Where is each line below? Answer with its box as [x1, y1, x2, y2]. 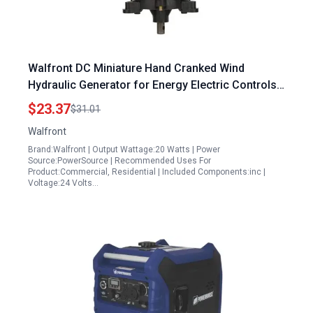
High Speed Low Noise [28, 95, 144, 108]
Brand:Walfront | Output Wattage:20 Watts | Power [28, 145, 220, 154]
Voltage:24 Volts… [28, 178, 99, 188]
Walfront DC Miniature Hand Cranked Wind [28, 61, 245, 75]
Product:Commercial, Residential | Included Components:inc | [28, 167, 265, 177]
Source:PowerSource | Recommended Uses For [28, 156, 211, 166]
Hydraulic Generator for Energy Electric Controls [28, 78, 277, 92]
